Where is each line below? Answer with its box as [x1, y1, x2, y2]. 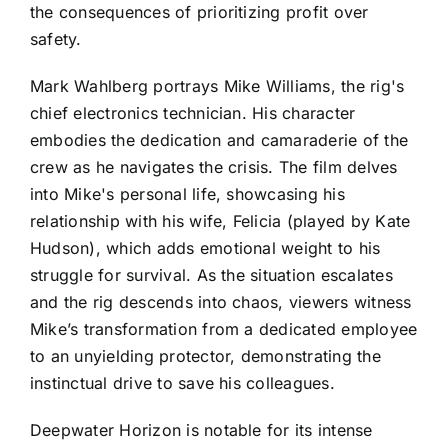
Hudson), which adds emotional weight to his [30, 238, 381, 259]
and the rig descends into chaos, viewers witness [30, 292, 412, 313]
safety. [30, 29, 82, 50]
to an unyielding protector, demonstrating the [30, 346, 381, 367]
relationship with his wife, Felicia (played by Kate [30, 211, 411, 232]
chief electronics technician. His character [30, 103, 356, 124]
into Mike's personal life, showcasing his [30, 184, 345, 205]
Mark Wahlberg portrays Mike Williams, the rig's [30, 76, 405, 97]
